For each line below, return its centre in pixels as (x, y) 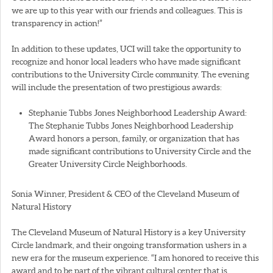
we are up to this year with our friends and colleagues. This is (127, 10)
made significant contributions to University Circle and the (140, 151)
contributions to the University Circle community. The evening (130, 74)
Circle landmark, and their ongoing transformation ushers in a (129, 245)
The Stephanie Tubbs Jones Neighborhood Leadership (131, 125)
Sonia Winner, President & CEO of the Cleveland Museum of (126, 193)
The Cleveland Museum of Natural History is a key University (129, 232)
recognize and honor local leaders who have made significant (126, 61)
